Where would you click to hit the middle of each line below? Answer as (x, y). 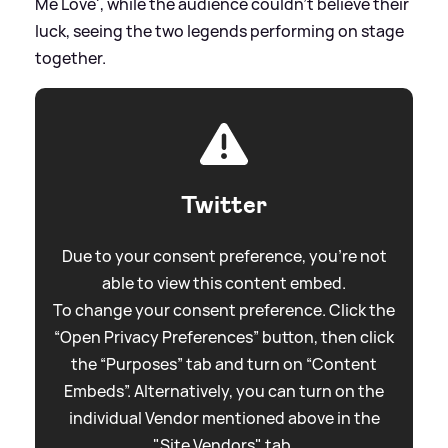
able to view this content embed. (224, 282)
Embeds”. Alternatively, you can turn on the (224, 390)
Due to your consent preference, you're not (224, 255)
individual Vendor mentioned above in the (224, 417)
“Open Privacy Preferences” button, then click (224, 336)
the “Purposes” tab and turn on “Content (224, 363)
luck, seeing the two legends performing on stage (219, 30)
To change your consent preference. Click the (224, 309)
